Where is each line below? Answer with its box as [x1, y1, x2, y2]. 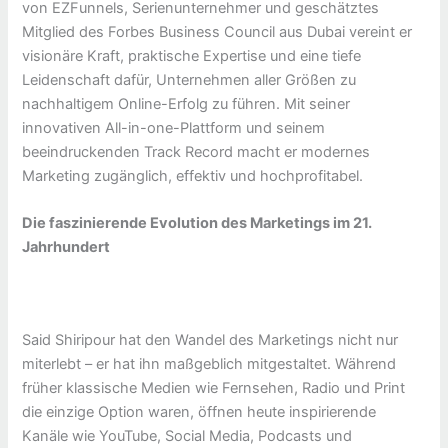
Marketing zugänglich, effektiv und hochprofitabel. [22, 166, 364, 185]
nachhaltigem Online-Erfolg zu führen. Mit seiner [22, 94, 351, 113]
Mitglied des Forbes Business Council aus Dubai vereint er [22, 22, 413, 41]
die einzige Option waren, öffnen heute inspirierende [22, 403, 377, 422]
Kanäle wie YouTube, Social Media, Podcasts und [22, 427, 353, 446]
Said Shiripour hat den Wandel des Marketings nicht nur [22, 331, 399, 350]
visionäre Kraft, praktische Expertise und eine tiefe [22, 46, 362, 65]
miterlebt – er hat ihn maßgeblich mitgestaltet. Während [22, 355, 397, 374]
